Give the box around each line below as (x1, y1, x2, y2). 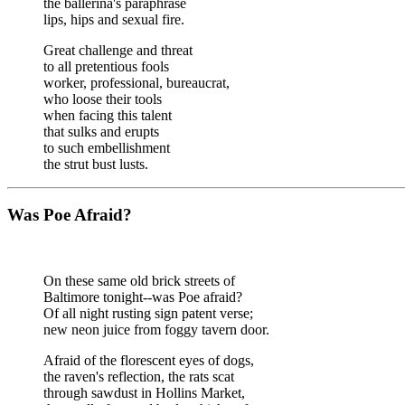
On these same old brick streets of (43, 272, 235, 288)
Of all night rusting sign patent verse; (43, 305, 253, 321)
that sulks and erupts (43, 123, 159, 139)
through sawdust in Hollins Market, (43, 384, 245, 400)
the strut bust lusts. (43, 155, 148, 172)
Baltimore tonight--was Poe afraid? (43, 288, 242, 305)
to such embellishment (43, 139, 170, 155)
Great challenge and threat (43, 42, 193, 58)
